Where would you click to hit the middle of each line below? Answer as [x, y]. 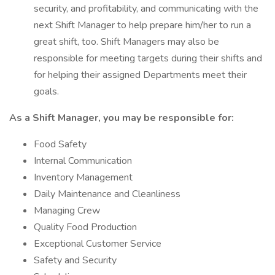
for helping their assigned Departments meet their [140, 75]
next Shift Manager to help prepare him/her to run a [142, 25]
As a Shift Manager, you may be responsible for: [122, 118]
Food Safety [60, 144]
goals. [46, 91]
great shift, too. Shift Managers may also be [126, 42]
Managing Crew [67, 211]
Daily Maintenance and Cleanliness [107, 194]
